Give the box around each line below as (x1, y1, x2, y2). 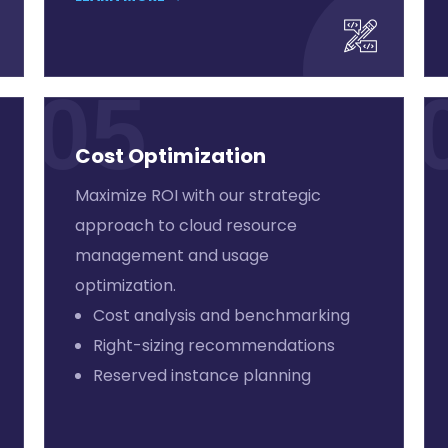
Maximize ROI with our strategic (74, 184, 321, 207)
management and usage (74, 244, 269, 267)
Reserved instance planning (92, 364, 311, 387)
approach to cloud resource (74, 214, 297, 237)
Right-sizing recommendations (92, 334, 335, 357)
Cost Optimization (74, 142, 266, 170)
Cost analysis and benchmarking (92, 304, 350, 327)
